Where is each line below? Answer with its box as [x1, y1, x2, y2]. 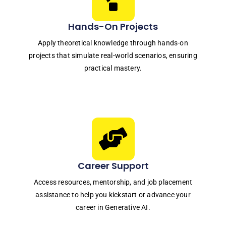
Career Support [77, 159, 149, 173]
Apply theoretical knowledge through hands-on [38, 39, 188, 47]
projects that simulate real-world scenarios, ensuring [29, 51, 197, 60]
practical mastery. [84, 64, 142, 73]
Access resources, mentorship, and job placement [33, 178, 193, 187]
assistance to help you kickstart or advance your [35, 191, 191, 199]
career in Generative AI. [76, 203, 150, 212]
